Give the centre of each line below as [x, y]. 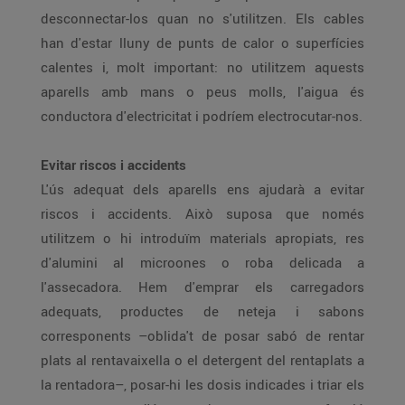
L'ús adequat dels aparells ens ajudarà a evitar [202, 189]
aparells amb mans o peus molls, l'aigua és [202, 91]
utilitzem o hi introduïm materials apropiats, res [158, 238]
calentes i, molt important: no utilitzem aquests [178, 67]
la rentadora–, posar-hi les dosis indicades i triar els [143, 384]
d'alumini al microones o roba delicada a [202, 262]
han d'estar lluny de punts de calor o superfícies [109, 42]
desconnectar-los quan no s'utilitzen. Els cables [202, 18]
